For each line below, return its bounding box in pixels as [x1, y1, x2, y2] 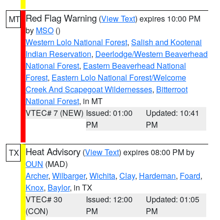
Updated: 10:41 [146, 107, 200, 118]
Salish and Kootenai [131, 36, 202, 48]
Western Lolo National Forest [26, 36, 127, 48]
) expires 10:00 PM [135, 13, 200, 24]
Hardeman [139, 170, 176, 181]
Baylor [48, 182, 70, 193]
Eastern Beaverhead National [83, 60, 186, 71]
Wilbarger [52, 170, 85, 181]
